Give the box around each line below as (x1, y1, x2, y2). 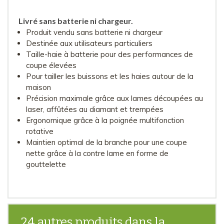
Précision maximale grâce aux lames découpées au (26, 93, 203, 103)
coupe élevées (26, 60, 76, 70)
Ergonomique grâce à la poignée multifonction (26, 115, 184, 125)
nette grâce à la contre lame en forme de (26, 148, 168, 158)
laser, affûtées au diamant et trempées (26, 104, 163, 114)
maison (26, 82, 51, 92)
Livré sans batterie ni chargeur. (18, 15, 133, 25)
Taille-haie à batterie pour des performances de (26, 49, 193, 59)
